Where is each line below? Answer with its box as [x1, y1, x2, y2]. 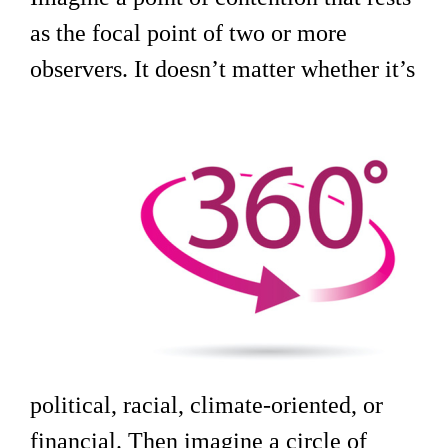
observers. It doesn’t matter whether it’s [30, 56, 415, 83]
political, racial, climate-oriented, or [30, 392, 383, 419]
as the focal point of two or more [30, 20, 347, 47]
